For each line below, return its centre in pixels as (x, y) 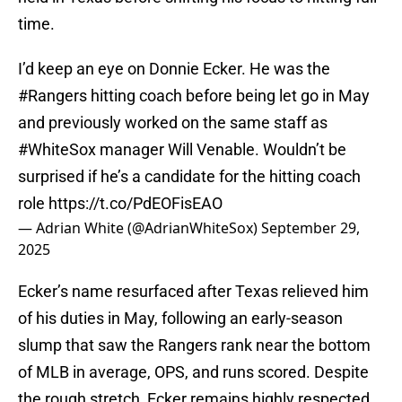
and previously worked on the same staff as (173, 123)
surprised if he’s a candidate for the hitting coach (189, 177)
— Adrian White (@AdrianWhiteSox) (140, 228)
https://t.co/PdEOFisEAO (135, 204)
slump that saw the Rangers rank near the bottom (194, 345)
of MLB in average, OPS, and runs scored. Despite (193, 372)
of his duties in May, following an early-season (180, 319)
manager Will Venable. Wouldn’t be (221, 150)
